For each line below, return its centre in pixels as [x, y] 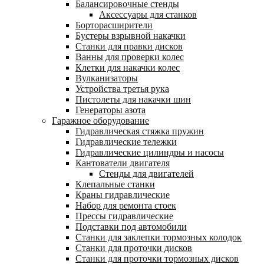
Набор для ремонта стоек [126, 205]
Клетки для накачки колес [128, 67]
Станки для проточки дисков [134, 248]
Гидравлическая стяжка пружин [140, 131]
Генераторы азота [110, 110]
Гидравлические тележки [126, 142]
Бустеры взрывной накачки [131, 36]
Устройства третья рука [122, 89]
